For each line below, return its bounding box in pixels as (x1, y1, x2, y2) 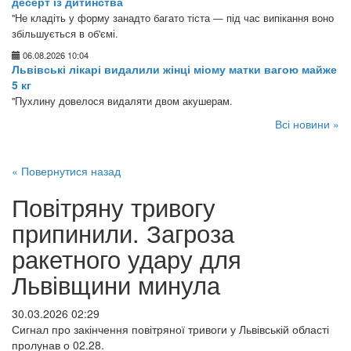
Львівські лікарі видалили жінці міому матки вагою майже (12, 61, 337, 77)
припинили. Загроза (12, 215, 234, 250)
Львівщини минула (12, 267, 220, 302)
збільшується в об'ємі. (12, 27, 118, 41)
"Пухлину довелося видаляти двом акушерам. (12, 94, 233, 108)
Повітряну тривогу (12, 190, 215, 224)
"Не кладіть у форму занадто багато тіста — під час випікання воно (12, 11, 334, 25)
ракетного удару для (12, 241, 241, 276)
